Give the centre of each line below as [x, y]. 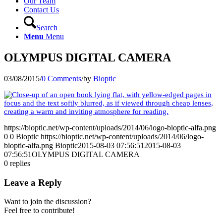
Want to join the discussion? [48, 202]
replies [20, 163]
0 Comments [61, 78]
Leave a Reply [33, 182]
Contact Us [41, 10]
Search [47, 28]
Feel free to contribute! [39, 211]
